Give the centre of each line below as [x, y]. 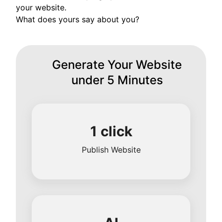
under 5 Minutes [117, 80]
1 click [111, 131]
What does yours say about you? [78, 19]
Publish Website [111, 149]
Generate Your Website [117, 64]
